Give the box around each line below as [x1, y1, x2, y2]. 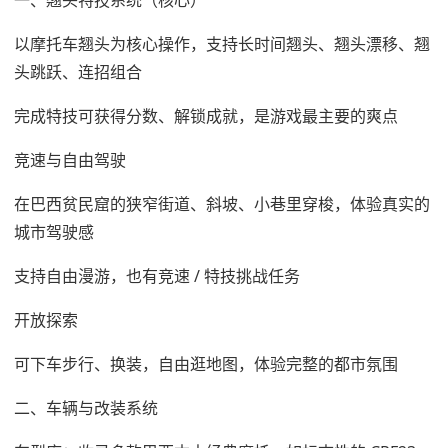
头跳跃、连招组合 [14, 60, 142, 83]
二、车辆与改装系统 [14, 396, 158, 419]
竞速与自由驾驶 [14, 148, 126, 171]
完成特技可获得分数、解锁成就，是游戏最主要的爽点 [14, 104, 398, 127]
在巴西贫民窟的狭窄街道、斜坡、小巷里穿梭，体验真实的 [14, 192, 430, 215]
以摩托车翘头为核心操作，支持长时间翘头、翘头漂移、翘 [14, 32, 430, 55]
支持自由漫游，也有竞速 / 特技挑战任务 [14, 264, 300, 287]
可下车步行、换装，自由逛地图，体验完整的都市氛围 [14, 352, 398, 375]
